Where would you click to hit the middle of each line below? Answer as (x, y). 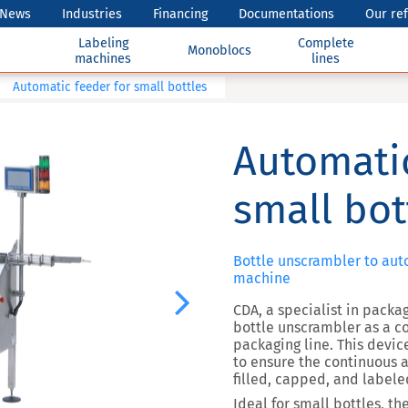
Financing (181, 14)
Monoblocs (220, 51)
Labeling (103, 43)
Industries (92, 14)
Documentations (287, 14)
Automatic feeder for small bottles (110, 87)
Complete (326, 43)
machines (103, 58)
